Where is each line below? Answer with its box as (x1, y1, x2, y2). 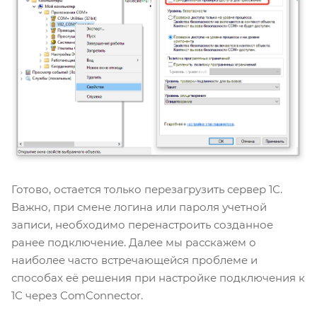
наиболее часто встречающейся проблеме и (11, 253, 258, 267)
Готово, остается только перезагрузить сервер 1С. (11, 182, 282, 196)
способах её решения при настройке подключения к (11, 270, 305, 284)
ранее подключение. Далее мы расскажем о (11, 235, 256, 249)
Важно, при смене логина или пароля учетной (11, 200, 267, 214)
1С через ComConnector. (11, 288, 143, 302)
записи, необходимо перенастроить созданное (11, 217, 273, 231)
